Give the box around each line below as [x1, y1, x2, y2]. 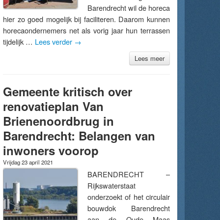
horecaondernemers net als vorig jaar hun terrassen [3, 25, 170, 35]
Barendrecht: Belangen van [3, 127, 155, 144]
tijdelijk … [3, 36, 35, 47]
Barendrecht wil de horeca [87, 2, 170, 13]
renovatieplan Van [3, 98, 104, 114]
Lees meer [135, 54, 165, 63]
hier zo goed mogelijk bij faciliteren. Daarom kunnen [3, 14, 170, 24]
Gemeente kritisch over [3, 83, 132, 100]
